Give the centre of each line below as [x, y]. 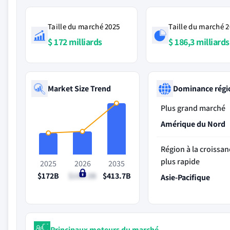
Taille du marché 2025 [84, 26]
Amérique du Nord [193, 124]
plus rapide [180, 161]
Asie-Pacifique [186, 177]
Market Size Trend [79, 88]
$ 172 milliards [75, 42]
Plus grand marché [193, 108]
